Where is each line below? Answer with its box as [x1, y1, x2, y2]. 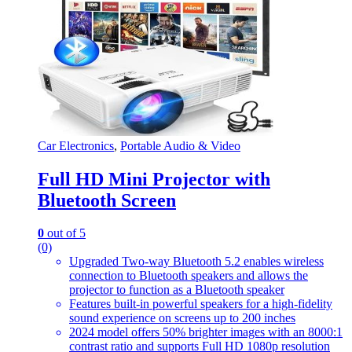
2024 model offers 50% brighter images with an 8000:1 [69, 325, 343, 339]
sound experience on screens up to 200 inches [69, 311, 295, 325]
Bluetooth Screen [38, 189, 176, 211]
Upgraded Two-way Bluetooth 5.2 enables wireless [69, 255, 324, 269]
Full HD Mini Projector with [38, 168, 270, 189]
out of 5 [44, 226, 86, 240]
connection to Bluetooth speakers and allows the [69, 269, 308, 283]
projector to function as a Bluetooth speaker [69, 283, 284, 297]
